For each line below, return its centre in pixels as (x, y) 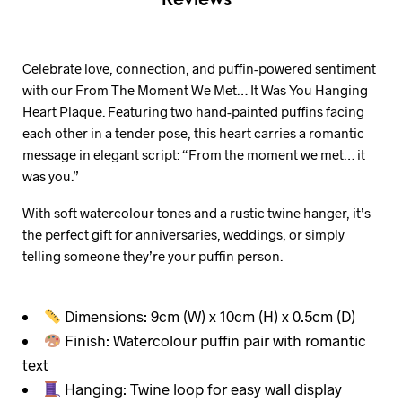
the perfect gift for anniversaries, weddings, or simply (184, 234)
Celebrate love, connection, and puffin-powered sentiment (199, 68)
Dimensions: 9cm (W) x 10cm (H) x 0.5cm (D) (209, 316)
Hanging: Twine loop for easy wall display (202, 389)
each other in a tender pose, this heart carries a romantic (193, 132)
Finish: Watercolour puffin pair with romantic (214, 340)
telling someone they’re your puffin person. (153, 255)
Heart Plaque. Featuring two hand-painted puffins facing (193, 111)
